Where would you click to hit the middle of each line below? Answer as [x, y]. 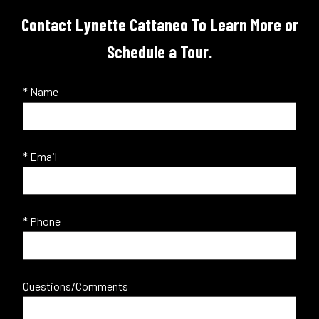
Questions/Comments [75, 286]
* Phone [42, 221]
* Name [41, 91]
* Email [40, 156]
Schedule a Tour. [159, 51]
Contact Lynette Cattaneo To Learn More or [159, 24]
